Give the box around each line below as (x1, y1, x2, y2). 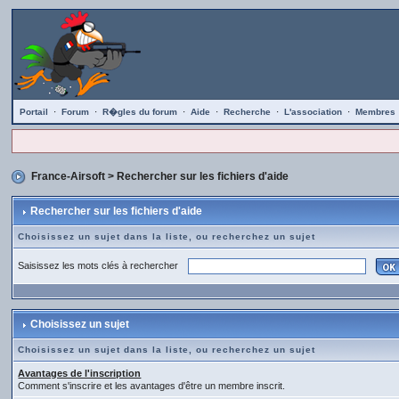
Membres (355, 107, 396, 117)
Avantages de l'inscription (18, 368, 142, 379)
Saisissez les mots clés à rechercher (18, 259, 184, 271)
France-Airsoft (31, 170, 106, 183)
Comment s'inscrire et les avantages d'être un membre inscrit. (18, 380, 286, 391)
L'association (284, 107, 343, 117)
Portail (20, 107, 49, 117)
